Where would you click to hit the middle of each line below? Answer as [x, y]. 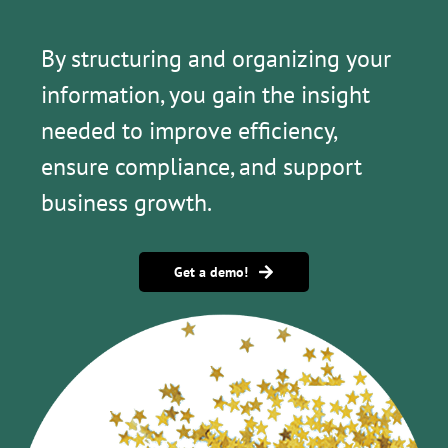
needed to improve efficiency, [188, 131]
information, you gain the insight [205, 95]
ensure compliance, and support [201, 167]
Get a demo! [211, 272]
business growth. [126, 203]
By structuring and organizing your [215, 59]
